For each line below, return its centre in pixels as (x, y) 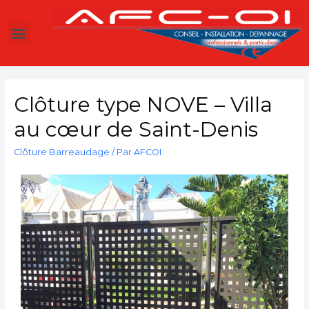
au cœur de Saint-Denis (136, 130)
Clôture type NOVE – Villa (143, 105)
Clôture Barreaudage (61, 152)
